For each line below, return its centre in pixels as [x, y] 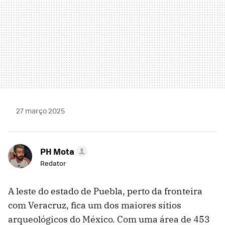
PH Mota [57, 151]
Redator [53, 163]
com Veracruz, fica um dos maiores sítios [95, 205]
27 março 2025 [40, 111]
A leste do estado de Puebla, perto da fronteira [105, 191]
